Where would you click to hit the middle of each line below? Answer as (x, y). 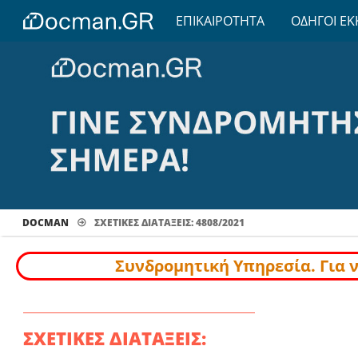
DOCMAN (46, 222)
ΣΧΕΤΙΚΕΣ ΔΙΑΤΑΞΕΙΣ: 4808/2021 (169, 222)
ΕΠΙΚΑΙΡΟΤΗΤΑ (220, 20)
